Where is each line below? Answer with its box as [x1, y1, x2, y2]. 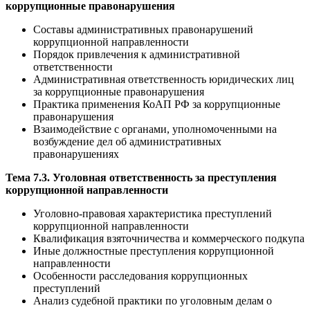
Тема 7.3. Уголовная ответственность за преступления [6, 171, 277, 183]
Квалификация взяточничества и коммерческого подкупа [33, 232, 304, 244]
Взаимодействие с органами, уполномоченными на [33, 122, 277, 135]
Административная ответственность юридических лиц [33, 73, 294, 85]
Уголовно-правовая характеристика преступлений [33, 207, 272, 219]
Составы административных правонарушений [33, 23, 253, 35]
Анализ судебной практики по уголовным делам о [33, 294, 272, 307]
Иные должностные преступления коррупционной [33, 244, 274, 257]
